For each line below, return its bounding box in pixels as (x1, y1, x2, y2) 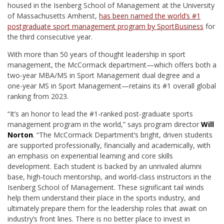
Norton (7, 129, 33, 139)
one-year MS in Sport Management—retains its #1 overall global (7, 80, 216, 90)
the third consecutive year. (7, 31, 92, 41)
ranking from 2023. (7, 91, 68, 101)
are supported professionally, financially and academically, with (7, 140, 210, 150)
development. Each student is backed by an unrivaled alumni (7, 161, 201, 171)
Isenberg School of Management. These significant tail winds (7, 182, 204, 192)
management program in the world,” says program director (7, 119, 201, 129)
